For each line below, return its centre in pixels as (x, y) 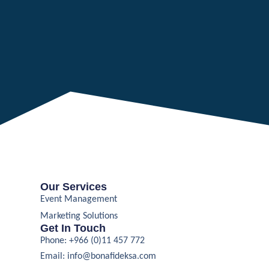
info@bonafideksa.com (112, 256)
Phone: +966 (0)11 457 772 (93, 240)
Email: (54, 256)
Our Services (74, 186)
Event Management (79, 199)
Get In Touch (73, 228)
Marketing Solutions (79, 216)
